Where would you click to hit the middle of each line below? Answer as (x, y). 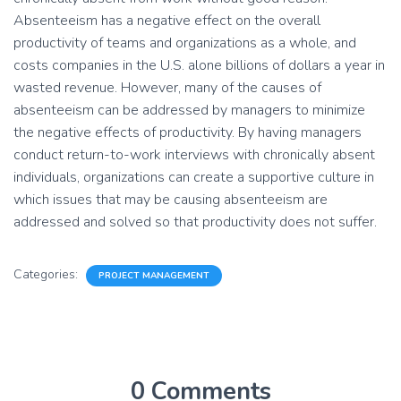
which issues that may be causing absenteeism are (171, 200)
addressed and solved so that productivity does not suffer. (195, 222)
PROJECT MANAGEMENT (154, 276)
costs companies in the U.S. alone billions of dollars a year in (199, 65)
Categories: (47, 274)
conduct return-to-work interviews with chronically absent (194, 155)
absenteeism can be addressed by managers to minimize (189, 110)
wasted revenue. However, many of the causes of (167, 88)
